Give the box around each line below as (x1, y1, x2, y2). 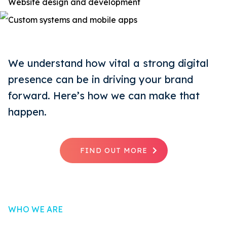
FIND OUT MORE (80, 145, 147, 155)
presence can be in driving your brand (8, 72, 193, 86)
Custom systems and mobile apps (8, 15, 137, 25)
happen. (8, 105, 47, 118)
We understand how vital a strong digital (8, 56, 209, 69)
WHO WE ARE (8, 204, 63, 214)
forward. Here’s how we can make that (8, 89, 200, 102)
